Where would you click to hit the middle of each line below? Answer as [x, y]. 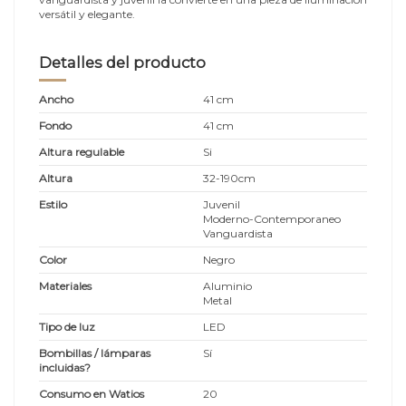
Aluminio [227, 285]
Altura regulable [82, 151]
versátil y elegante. [87, 14]
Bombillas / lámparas [95, 353]
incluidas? [65, 367]
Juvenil [222, 204]
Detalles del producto [122, 62]
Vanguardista [238, 233]
